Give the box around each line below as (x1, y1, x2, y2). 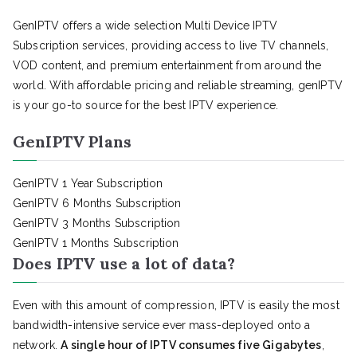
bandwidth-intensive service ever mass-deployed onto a (13, 319, 311, 331)
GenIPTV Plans (13, 131, 132, 151)
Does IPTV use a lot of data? (13, 253, 236, 273)
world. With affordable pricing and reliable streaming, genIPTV (13, 79, 343, 92)
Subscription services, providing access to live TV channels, (13, 39, 329, 52)
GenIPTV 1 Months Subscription (13, 237, 179, 249)
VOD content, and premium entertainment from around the (13, 59, 322, 72)
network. (13, 339, 61, 351)
